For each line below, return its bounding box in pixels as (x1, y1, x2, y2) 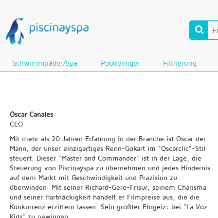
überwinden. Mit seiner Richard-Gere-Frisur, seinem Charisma (10, 183, 206, 191)
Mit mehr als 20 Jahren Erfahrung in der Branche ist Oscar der (10, 134, 206, 143)
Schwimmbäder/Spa (12, 59, 77, 67)
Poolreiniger (101, 59, 140, 67)
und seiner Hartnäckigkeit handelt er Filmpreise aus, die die (10, 193, 200, 201)
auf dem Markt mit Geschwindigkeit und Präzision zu (10, 173, 177, 182)
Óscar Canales (10, 110, 53, 118)
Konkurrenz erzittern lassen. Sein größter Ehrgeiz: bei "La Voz (10, 202, 207, 211)
